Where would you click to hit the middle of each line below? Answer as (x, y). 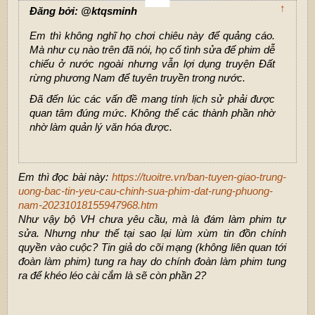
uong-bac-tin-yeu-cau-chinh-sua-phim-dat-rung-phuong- (146, 191)
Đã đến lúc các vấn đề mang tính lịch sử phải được (152, 98)
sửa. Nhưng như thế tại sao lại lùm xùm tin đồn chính (152, 233)
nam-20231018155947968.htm (88, 205)
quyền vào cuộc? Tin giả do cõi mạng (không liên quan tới (152, 247)
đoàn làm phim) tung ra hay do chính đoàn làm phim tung (152, 261)
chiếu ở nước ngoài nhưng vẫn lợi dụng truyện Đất (152, 63)
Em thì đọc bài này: (65, 176)
